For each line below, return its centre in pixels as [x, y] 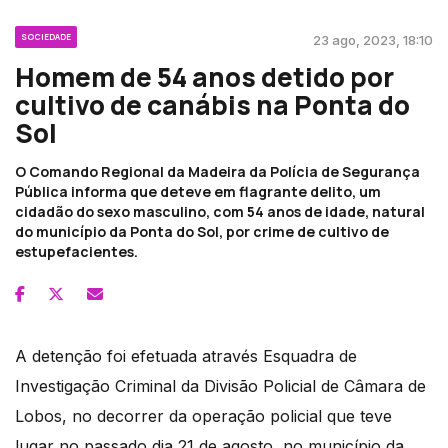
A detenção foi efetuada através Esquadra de [186, 356]
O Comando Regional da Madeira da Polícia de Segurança [217, 172]
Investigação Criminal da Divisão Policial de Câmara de [220, 386]
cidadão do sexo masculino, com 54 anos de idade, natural [220, 212]
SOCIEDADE [46, 37]
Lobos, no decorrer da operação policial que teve [203, 416]
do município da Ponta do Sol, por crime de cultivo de [202, 232]
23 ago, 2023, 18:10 [373, 40]
